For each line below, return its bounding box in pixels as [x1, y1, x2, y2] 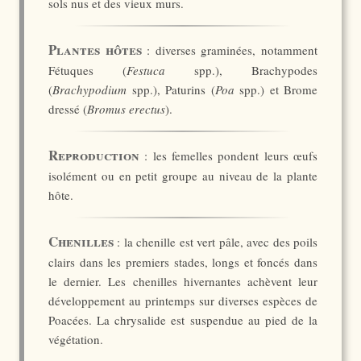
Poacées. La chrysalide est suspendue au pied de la [48, 312, 317, 328]
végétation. [48, 331, 103, 347]
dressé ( [48, 101, 87, 117]
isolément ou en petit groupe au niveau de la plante [48, 168, 317, 184]
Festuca [127, 62, 165, 78]
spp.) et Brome [234, 81, 317, 98]
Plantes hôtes [48, 39, 142, 60]
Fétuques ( [48, 62, 127, 78]
